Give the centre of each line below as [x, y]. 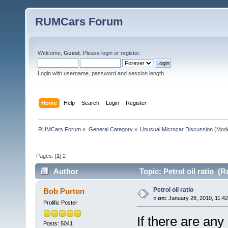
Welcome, [51, 53]
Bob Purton [64, 191]
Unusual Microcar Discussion [176, 129]
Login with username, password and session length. [102, 73]
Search [91, 103]
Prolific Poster [60, 203]
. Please [91, 53]
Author [66, 172]
